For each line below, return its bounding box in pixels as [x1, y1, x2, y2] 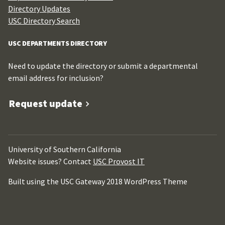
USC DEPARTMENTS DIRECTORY [8, 39, 107, 48]
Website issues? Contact [8, 156, 93, 166]
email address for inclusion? [8, 73, 103, 83]
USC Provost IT [93, 156, 145, 166]
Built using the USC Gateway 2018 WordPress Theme [8, 176, 187, 186]
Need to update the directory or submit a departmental [8, 61, 198, 71]
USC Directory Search [8, 16, 80, 26]
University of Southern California [8, 144, 121, 154]
